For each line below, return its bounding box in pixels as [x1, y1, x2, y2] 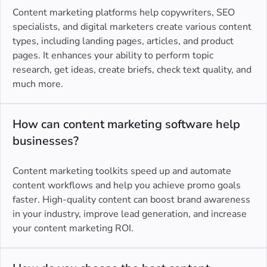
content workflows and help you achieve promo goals [13, 179, 241, 193]
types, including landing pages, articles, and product [13, 35, 234, 48]
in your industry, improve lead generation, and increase [13, 207, 247, 221]
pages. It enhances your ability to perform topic [13, 49, 213, 63]
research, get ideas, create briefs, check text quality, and [13, 63, 252, 77]
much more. [13, 77, 63, 91]
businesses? [13, 133, 79, 150]
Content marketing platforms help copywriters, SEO [13, 6, 235, 20]
